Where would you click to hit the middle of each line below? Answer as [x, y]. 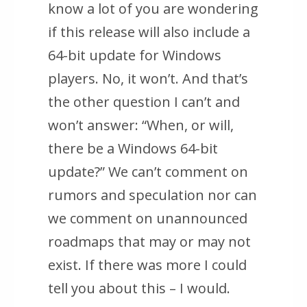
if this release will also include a [149, 32]
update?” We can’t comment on [148, 172]
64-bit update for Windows [135, 56]
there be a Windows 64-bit [133, 149]
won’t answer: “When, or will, [141, 125]
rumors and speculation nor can [152, 195]
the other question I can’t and [144, 102]
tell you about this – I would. [139, 288]
